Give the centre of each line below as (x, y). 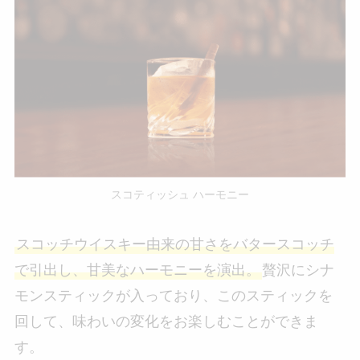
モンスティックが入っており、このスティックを (173, 295)
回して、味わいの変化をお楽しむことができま (166, 321)
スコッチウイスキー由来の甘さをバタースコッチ (175, 244)
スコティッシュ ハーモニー (180, 194)
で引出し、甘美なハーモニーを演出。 (137, 270)
